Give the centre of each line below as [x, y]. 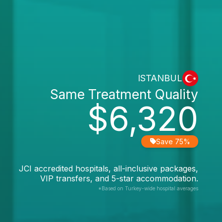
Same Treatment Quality [124, 94]
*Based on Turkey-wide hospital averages [148, 188]
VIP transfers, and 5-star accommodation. [119, 178]
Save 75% [173, 141]
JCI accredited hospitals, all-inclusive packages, [109, 168]
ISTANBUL [160, 78]
